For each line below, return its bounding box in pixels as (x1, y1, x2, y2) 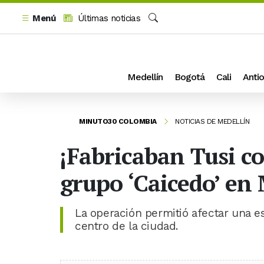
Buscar (148, 26, 176, 37)
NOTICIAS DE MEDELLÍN (175, 117, 249, 126)
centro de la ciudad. (75, 219, 179, 233)
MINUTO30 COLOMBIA (79, 117, 157, 126)
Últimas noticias (75, 13, 141, 24)
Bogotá (174, 71, 204, 82)
